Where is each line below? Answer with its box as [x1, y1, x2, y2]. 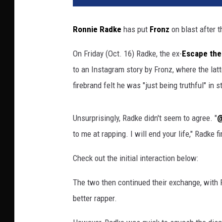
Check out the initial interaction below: [73, 153, 198, 164]
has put [121, 24, 150, 35]
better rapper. [73, 193, 117, 204]
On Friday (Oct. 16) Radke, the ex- [73, 49, 182, 59]
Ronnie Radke [73, 24, 121, 35]
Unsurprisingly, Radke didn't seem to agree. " [73, 113, 217, 123]
